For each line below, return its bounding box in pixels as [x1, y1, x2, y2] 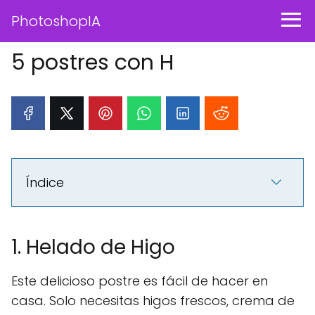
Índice [26, 174, 64, 191]
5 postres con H [11, 48, 174, 77]
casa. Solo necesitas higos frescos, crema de [11, 292, 295, 309]
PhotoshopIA [11, 11, 101, 31]
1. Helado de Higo [11, 233, 175, 261]
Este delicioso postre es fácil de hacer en [11, 272, 268, 290]
